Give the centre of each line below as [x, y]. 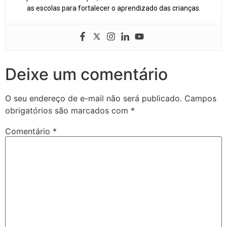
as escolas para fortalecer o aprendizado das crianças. [113, 8]
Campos [200, 99]
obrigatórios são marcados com [68, 111]
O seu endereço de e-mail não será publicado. [93, 99]
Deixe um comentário [86, 74]
